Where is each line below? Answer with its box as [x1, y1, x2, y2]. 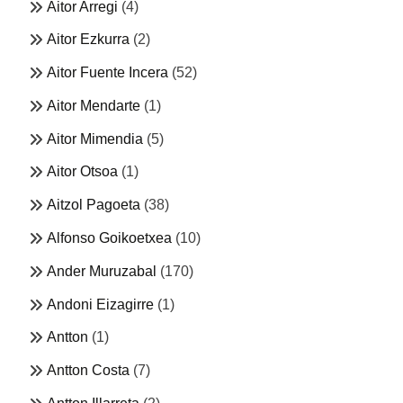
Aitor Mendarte [47, 97, 140, 113]
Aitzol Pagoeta [47, 197, 140, 213]
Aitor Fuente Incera [47, 65, 168, 81]
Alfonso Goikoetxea [47, 230, 172, 246]
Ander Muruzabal [47, 263, 157, 279]
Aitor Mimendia [47, 130, 143, 147]
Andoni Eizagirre [47, 296, 154, 312]
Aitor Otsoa [47, 164, 118, 180]
